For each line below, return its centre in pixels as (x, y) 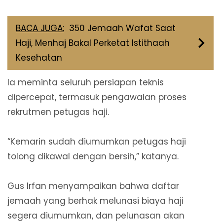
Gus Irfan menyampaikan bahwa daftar (93, 186)
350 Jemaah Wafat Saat (122, 28)
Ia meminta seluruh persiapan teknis (86, 82)
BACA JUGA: (40, 28)
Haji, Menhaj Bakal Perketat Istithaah (93, 43)
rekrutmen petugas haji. (58, 112)
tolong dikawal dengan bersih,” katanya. (93, 156)
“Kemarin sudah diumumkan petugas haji (97, 141)
